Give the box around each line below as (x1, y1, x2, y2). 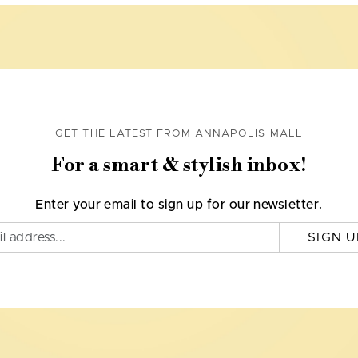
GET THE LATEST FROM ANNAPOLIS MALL (55, 129, 303, 140)
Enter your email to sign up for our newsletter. (35, 198, 323, 212)
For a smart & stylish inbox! (51, 153, 307, 178)
